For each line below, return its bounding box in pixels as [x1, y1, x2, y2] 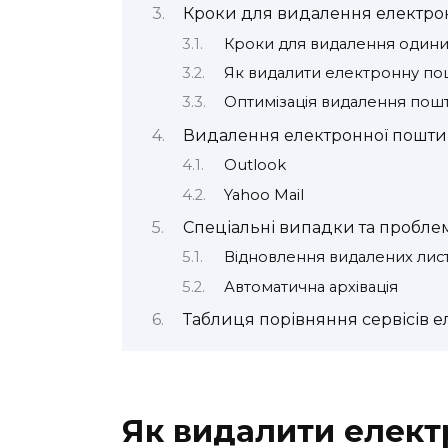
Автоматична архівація [223, 277, 398, 296]
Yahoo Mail [223, 185, 304, 204]
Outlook [223, 156, 286, 175]
